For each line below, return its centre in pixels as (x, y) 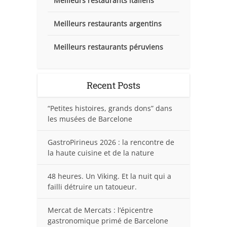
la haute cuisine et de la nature (101, 153)
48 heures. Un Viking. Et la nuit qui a (109, 176)
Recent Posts (113, 85)
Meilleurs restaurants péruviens (108, 47)
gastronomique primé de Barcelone (108, 220)
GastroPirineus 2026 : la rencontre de (111, 142)
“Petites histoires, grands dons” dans (110, 108)
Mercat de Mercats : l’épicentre (100, 210)
